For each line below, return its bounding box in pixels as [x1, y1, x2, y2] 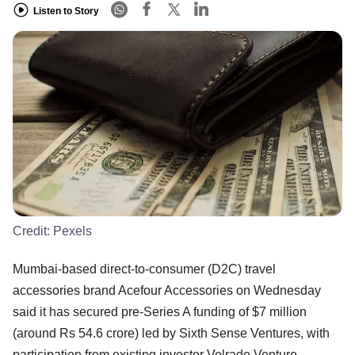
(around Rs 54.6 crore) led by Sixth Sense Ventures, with [13, 326, 330, 340]
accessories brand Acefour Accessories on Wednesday [13, 283, 321, 297]
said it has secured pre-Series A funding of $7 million [13, 304, 307, 319]
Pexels [53, 223, 92, 238]
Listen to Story [33, 5, 99, 17]
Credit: [13, 223, 53, 238]
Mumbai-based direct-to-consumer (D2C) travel [13, 261, 276, 276]
